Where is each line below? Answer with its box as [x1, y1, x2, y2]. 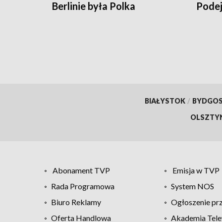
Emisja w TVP [172, 166, 220, 175]
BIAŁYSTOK [144, 97, 185, 106]
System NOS [170, 181, 214, 191]
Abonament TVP [53, 166, 110, 175]
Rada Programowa [51, 181, 114, 191]
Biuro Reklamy [51, 197, 101, 207]
